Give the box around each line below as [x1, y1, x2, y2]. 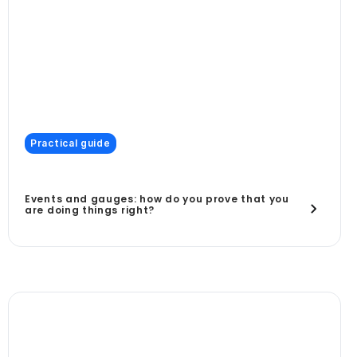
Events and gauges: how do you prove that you [25, 191, 289, 206]
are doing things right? [25, 202, 155, 217]
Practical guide [30, 136, 111, 149]
